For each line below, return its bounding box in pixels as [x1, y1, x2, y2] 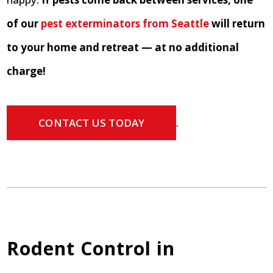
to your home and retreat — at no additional [7, 40, 239, 55]
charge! [7, 64, 46, 79]
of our [7, 16, 39, 31]
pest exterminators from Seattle [41, 16, 210, 31]
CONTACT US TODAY [38, 116, 145, 130]
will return [211, 16, 266, 31]
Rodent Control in [7, 236, 175, 261]
